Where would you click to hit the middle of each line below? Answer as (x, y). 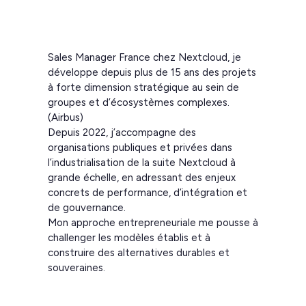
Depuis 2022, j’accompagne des (122, 133)
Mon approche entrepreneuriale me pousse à (153, 223)
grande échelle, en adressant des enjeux (142, 178)
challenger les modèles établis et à (129, 238)
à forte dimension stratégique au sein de (143, 88)
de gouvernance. (87, 208)
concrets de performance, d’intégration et (148, 193)
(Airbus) (66, 118)
